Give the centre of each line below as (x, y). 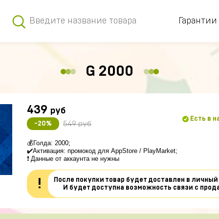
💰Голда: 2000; (49, 143)
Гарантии (198, 21)
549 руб (77, 124)
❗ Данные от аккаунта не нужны (73, 159)
